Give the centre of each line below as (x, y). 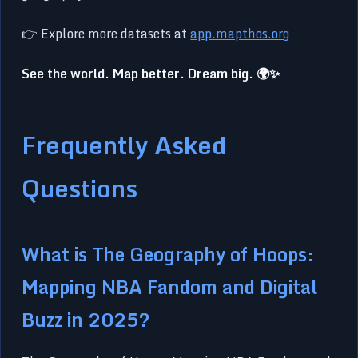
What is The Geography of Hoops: (168, 255)
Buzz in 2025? (86, 320)
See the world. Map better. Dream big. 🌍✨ (151, 74)
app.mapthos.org (240, 34)
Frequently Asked (124, 145)
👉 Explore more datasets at (106, 34)
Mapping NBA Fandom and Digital (170, 287)
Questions (80, 188)
